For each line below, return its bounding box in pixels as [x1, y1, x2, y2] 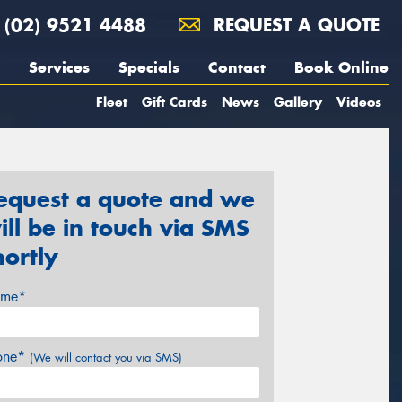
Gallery [274, 93, 322, 110]
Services [29, 57, 90, 77]
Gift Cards [142, 93, 207, 110]
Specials [118, 57, 179, 77]
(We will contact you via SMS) [30, 349, 182, 365]
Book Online [294, 57, 389, 77]
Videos [336, 93, 381, 110]
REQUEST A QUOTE [207, 13, 380, 36]
